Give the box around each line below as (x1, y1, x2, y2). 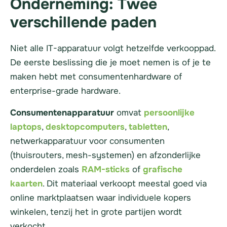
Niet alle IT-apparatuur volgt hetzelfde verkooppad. (10, 43, 215, 54)
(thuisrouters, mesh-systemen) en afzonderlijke (10, 149, 201, 161)
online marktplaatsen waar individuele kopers (10, 192, 191, 203)
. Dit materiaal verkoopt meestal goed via (43, 178, 207, 189)
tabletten (129, 121, 167, 132)
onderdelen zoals (10, 164, 82, 175)
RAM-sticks (82, 164, 130, 175)
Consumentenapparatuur (10, 107, 114, 118)
